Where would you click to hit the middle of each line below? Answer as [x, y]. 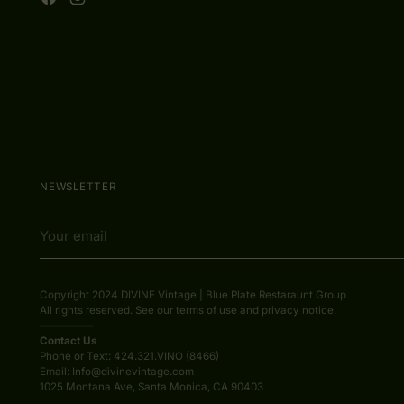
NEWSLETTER [78, 187]
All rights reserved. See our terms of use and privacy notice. [188, 310]
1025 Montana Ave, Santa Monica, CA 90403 [152, 387]
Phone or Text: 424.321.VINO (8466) [130, 356]
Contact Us [69, 341]
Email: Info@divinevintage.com [117, 372]
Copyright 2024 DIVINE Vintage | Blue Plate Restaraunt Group [193, 295]
